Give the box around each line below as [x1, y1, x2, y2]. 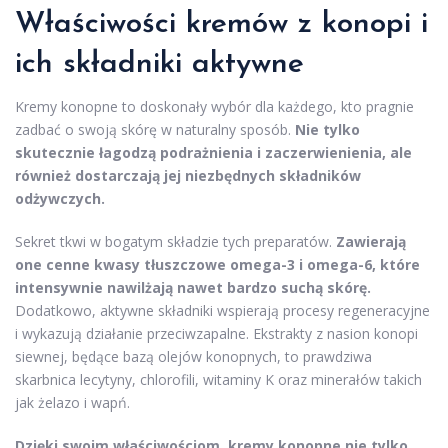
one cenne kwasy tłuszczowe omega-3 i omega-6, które [15, 255, 420, 275]
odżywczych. [15, 189, 105, 209]
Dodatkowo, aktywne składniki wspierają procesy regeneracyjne [15, 301, 430, 321]
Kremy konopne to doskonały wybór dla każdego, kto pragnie [15, 97, 414, 117]
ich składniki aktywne [15, 49, 304, 81]
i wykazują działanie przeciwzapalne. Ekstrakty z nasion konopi [15, 324, 418, 344]
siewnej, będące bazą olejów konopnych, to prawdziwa [15, 347, 372, 367]
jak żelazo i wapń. [15, 393, 130, 413]
